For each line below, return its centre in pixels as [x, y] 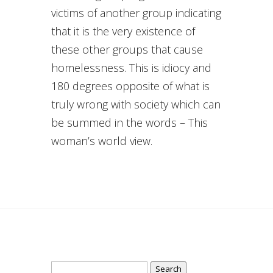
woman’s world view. [102, 141]
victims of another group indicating [136, 13]
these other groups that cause [127, 50]
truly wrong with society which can [136, 105]
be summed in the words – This [129, 123]
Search [68, 262]
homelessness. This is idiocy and [131, 68]
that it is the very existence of [123, 31]
